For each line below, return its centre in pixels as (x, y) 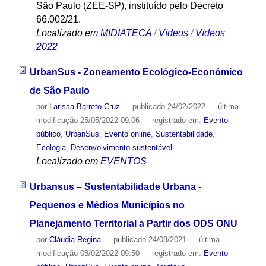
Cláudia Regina (75, 239)
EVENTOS (123, 161)
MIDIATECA (126, 33)
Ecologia (51, 148)
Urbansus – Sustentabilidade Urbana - (115, 186)
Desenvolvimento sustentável (121, 148)
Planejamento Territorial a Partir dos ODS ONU (133, 223)
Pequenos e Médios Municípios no (107, 205)
